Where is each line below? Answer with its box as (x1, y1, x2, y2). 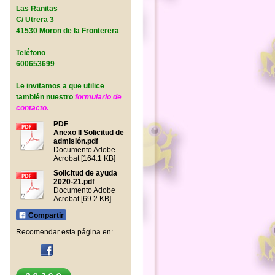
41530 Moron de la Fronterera (15, 26, 119, 35)
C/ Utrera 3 (15, 15, 54, 24)
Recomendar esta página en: (15, 228, 113, 236)
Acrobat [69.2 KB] (53, 195, 111, 203)
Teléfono (15, 48, 45, 57)
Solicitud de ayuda (53, 169, 117, 177)
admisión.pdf (53, 137, 98, 145)
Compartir (26, 211, 64, 220)
